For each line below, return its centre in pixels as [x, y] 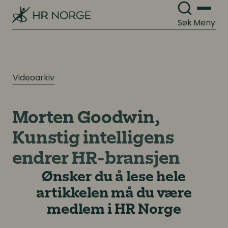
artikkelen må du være [114, 194]
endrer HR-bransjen [96, 160]
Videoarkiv [34, 78]
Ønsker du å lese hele [114, 178]
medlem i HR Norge [114, 210]
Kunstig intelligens [93, 139]
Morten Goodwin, [86, 119]
